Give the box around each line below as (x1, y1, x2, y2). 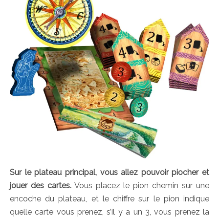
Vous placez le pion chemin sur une (71, 180, 210, 190)
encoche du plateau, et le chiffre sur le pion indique (10, 194, 209, 203)
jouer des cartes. (10, 180, 71, 190)
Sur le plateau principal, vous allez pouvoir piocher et (10, 167, 209, 177)
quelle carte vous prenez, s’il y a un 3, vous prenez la (10, 207, 209, 217)
